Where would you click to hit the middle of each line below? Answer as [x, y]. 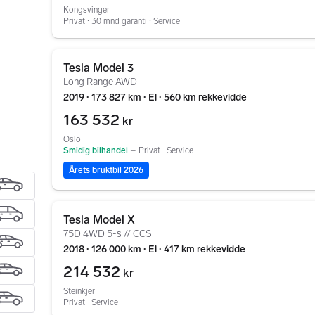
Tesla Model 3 [98, 68]
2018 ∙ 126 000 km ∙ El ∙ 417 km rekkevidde [154, 249]
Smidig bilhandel [96, 150]
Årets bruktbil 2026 [106, 170]
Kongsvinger [86, 10]
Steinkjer [79, 291]
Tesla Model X [99, 220]
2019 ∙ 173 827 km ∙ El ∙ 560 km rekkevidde [155, 97]
